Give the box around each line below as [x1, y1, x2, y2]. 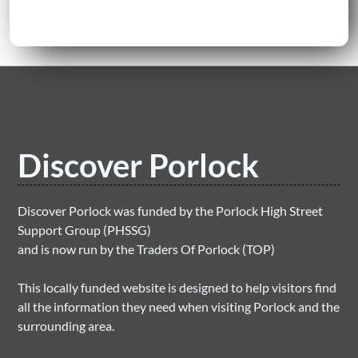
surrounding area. [18, 318, 115, 333]
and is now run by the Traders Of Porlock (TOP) [18, 241, 276, 257]
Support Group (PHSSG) [18, 222, 152, 237]
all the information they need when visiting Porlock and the [18, 299, 340, 314]
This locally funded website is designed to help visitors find [18, 280, 337, 295]
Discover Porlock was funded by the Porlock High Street [18, 203, 324, 218]
